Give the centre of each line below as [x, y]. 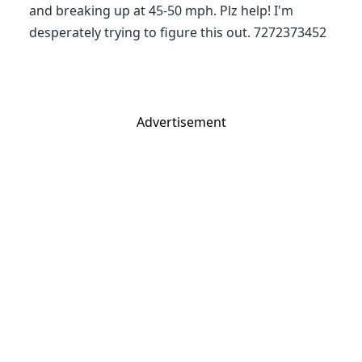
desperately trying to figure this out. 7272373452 [178, 32]
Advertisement [181, 122]
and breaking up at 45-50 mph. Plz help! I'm [161, 11]
